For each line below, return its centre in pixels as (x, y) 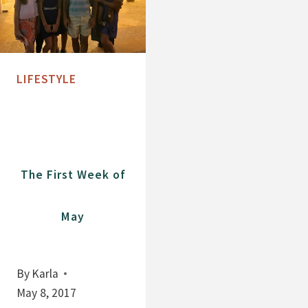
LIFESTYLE (46, 79)
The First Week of (73, 175)
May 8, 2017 (46, 293)
